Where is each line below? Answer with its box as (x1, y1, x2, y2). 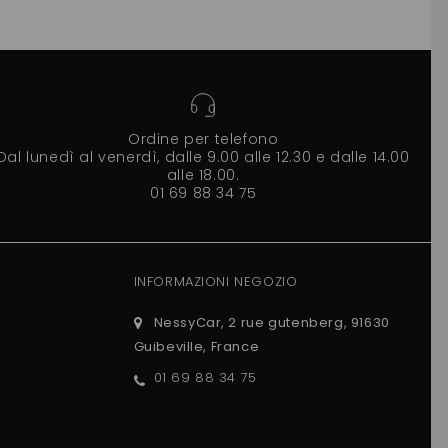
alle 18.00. (166, 164, 240, 185)
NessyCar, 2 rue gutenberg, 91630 (153, 312, 390, 332)
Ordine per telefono (127, 128, 279, 149)
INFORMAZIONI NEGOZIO (133, 271, 298, 291)
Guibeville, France (133, 336, 260, 356)
